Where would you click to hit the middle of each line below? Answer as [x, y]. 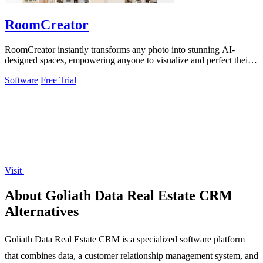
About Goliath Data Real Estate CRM [119, 195]
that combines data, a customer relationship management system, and [131, 255]
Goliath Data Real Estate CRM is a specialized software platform [125, 239]
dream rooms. [30, 71]
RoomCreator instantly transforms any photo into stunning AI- [120, 50]
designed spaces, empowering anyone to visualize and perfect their [128, 60]
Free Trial [58, 80]
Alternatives [42, 211]
